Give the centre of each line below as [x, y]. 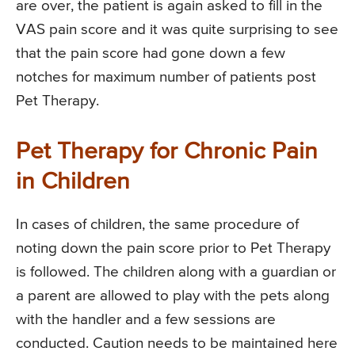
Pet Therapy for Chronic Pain [167, 152]
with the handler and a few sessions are [146, 319]
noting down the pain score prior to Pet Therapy [173, 248]
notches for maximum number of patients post [166, 77]
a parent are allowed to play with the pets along [173, 296]
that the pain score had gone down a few [151, 53]
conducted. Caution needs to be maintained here [177, 343]
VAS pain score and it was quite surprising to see [177, 29]
